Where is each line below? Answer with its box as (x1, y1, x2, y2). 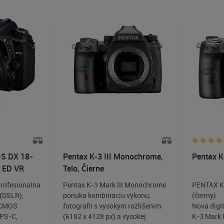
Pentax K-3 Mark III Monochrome (62, 180, 166, 189)
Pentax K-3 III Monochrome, (62, 151, 163, 162)
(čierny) (192, 190, 216, 200)
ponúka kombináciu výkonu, (62, 190, 150, 200)
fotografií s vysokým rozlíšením (62, 201, 161, 210)
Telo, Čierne (62, 163, 104, 174)
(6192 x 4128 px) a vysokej (62, 211, 146, 221)
